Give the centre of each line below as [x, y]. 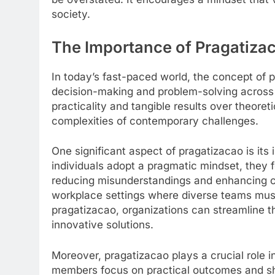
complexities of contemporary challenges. [155, 121]
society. [71, 14]
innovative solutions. [103, 225]
